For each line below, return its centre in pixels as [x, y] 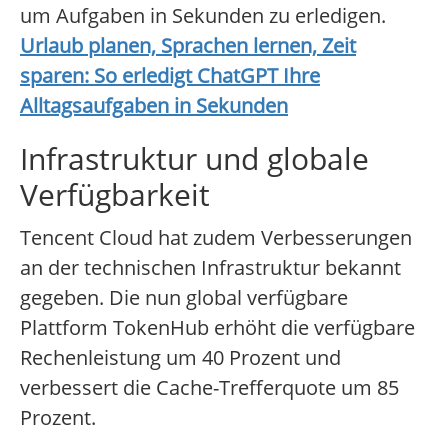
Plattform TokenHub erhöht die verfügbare [217, 328]
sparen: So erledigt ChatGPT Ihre [170, 76]
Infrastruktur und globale [194, 159]
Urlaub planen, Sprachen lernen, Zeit [188, 46]
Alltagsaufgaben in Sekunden [154, 106]
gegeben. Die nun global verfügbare [184, 298]
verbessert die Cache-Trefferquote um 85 [209, 388]
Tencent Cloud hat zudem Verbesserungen [216, 238]
